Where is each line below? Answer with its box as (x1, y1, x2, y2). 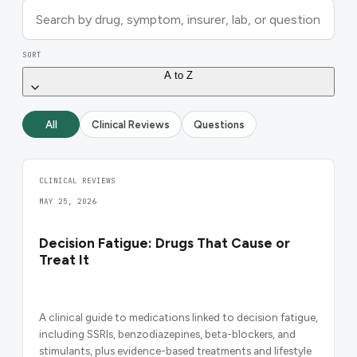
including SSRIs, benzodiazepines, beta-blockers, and (39, 327, 296, 340)
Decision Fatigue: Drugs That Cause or (39, 235, 290, 252)
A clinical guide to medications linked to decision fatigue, (39, 310, 318, 324)
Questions (194, 118, 245, 131)
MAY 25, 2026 (39, 196, 96, 207)
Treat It (39, 252, 89, 269)
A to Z (164, 69, 193, 82)
